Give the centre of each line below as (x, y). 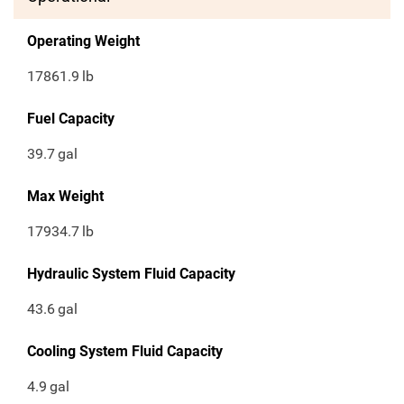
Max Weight (65, 197)
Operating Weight (83, 41)
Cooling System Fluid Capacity (125, 352)
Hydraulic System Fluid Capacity (131, 274)
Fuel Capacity (71, 119)
